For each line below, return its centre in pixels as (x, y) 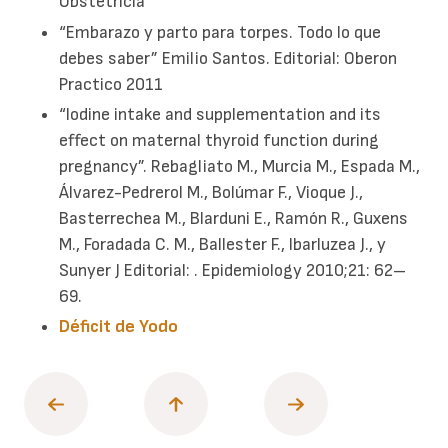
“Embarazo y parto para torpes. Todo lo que (220, 32)
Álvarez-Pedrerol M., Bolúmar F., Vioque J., (211, 192)
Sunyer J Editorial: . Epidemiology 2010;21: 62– (233, 270)
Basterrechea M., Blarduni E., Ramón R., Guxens (234, 218)
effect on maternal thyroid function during (219, 140)
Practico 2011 (111, 84)
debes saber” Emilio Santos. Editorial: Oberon (228, 58)
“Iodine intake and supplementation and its (220, 114)
